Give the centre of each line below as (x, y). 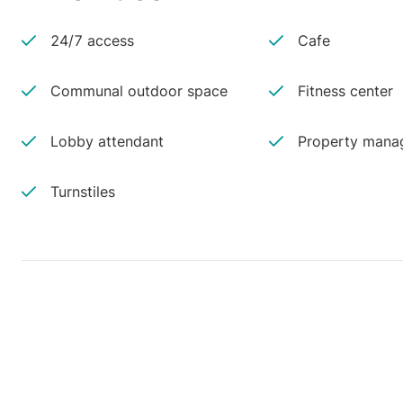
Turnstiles (83, 192)
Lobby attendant (107, 141)
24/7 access (92, 40)
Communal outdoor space (139, 91)
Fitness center (345, 91)
